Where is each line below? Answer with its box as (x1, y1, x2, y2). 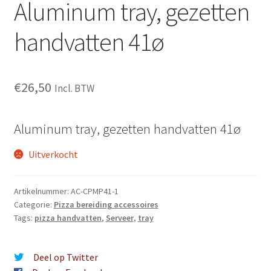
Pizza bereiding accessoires (53, 199, 158, 211)
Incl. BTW (54, 82, 94, 96)
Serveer (105, 212, 134, 224)
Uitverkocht (28, 148, 79, 160)
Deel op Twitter (33, 251, 98, 264)
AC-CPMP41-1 (70, 186, 119, 197)
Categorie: (13, 199, 54, 211)
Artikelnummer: (13, 186, 71, 197)
